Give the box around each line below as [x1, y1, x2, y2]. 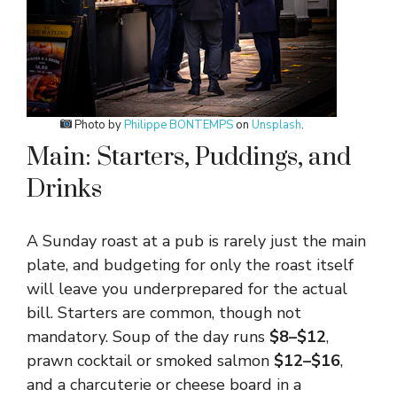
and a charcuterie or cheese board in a [27, 374, 301, 395]
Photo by [72, 117, 125, 133]
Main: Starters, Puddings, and [27, 142, 351, 173]
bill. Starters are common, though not [27, 302, 301, 323]
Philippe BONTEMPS [124, 117, 234, 133]
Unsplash [252, 117, 302, 133]
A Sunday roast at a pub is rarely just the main [27, 230, 366, 252]
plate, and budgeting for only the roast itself [27, 254, 354, 276]
